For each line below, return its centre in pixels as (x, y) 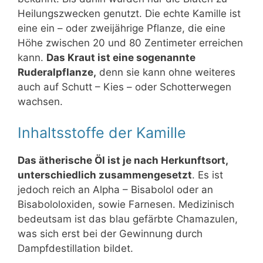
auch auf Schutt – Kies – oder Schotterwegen (124, 87)
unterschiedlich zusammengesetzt (105, 175)
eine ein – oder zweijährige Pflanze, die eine (122, 28)
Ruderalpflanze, (57, 72)
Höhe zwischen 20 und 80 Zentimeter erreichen (130, 43)
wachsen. (40, 101)
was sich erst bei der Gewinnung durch (110, 234)
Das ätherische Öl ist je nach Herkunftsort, (123, 161)
